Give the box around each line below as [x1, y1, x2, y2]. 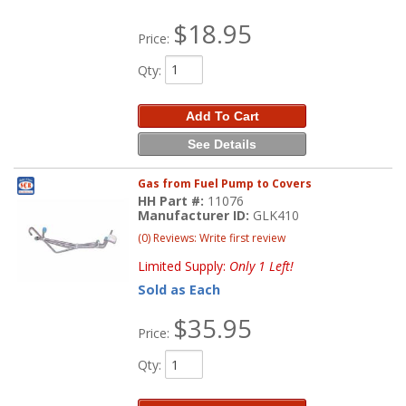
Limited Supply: [138, 257, 230, 275]
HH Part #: [138, 192, 208, 210]
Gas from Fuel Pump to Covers [138, 176, 313, 192]
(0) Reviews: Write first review [138, 230, 286, 246]
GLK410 [253, 207, 300, 225]
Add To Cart [185, 108, 259, 123]
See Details [188, 136, 257, 151]
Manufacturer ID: [138, 207, 254, 225]
